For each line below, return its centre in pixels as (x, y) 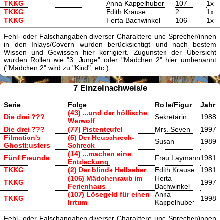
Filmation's (22, 137)
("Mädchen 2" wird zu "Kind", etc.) (56, 68)
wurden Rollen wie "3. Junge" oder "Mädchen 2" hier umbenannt (110, 60)
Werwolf (81, 121)
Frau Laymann (178, 157)
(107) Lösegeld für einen (109, 194)
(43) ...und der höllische (108, 113)
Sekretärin (171, 117)
